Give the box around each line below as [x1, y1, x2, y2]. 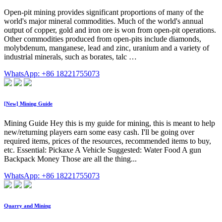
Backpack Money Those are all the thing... [4, 155, 137, 164]
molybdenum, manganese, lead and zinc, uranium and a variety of [4, 44, 209, 53]
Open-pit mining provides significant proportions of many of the [4, 8, 204, 17]
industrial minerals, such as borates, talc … [4, 53, 137, 61]
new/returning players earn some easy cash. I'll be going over [4, 128, 194, 137]
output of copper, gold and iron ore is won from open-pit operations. [4, 26, 216, 35]
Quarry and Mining [4, 203, 51, 209]
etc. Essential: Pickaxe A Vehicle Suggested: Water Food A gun [4, 146, 201, 155]
